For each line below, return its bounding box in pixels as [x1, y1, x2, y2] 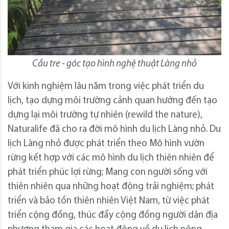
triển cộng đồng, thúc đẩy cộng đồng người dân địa [8, 210, 218, 220]
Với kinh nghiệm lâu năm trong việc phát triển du [8, 81, 204, 91]
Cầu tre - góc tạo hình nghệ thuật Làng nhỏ [32, 59, 197, 69]
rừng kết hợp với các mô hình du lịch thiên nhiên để [8, 153, 214, 163]
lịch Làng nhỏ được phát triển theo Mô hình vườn [8, 139, 204, 149]
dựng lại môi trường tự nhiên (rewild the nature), [8, 110, 202, 120]
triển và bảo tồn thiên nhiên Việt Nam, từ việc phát [8, 196, 210, 206]
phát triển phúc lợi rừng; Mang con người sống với [8, 167, 208, 177]
